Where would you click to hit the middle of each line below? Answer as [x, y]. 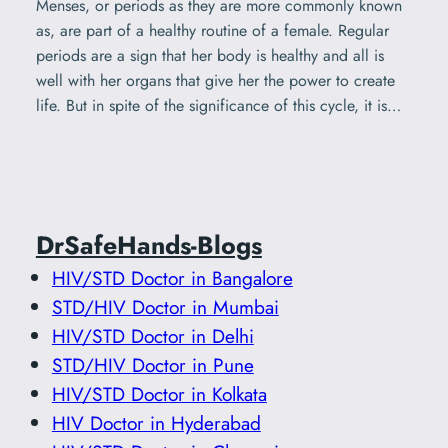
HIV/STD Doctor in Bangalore [172, 277]
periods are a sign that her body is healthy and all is [209, 56]
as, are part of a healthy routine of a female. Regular [212, 31]
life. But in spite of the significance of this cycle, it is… [218, 106]
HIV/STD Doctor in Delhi [152, 335]
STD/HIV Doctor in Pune [152, 364]
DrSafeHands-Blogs [148, 244]
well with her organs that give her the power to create [215, 81]
